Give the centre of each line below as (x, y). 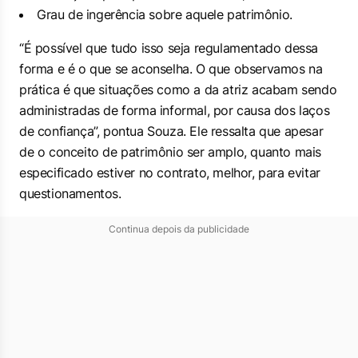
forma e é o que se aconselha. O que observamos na (171, 69)
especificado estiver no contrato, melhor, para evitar (170, 173)
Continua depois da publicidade (179, 229)
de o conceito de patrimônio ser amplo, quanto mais (171, 152)
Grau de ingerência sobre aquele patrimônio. (165, 14)
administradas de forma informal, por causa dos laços (175, 110)
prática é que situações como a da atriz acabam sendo (178, 89)
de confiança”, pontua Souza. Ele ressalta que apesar (171, 131)
